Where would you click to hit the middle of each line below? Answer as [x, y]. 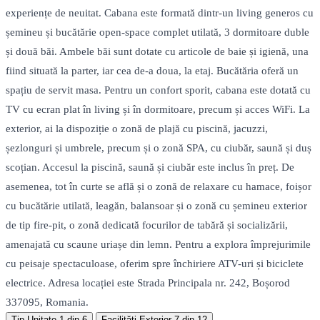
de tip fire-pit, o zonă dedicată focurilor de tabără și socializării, [147, 225]
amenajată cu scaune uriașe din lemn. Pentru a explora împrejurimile [158, 245]
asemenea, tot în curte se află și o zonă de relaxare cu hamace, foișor [159, 187]
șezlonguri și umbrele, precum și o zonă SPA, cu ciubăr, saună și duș [159, 148]
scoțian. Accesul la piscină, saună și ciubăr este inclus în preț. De [150, 167]
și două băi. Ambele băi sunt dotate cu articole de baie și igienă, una [157, 52]
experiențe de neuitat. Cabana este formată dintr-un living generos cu [160, 13]
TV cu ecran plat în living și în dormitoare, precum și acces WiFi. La [158, 110]
